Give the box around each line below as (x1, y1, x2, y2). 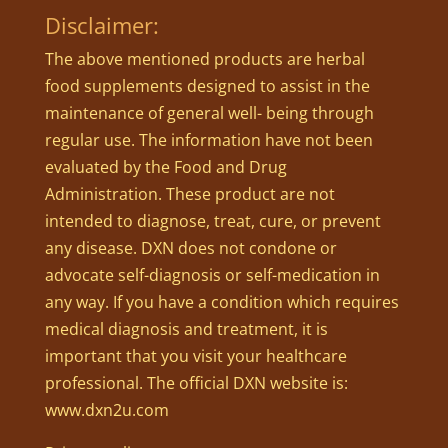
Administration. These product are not (44, 182, 335, 205)
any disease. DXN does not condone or (44, 236, 337, 259)
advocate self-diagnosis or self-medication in (44, 263, 380, 286)
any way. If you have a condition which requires (44, 290, 399, 313)
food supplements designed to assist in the (44, 74, 370, 97)
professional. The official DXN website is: (44, 371, 348, 394)
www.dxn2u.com (44, 398, 169, 421)
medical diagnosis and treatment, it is (44, 317, 328, 340)
